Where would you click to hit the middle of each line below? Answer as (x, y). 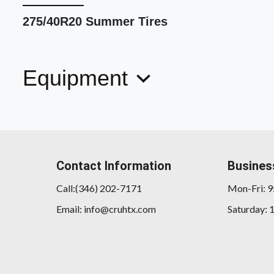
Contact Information (114, 166)
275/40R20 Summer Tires (95, 22)
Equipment (78, 78)
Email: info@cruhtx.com (106, 209)
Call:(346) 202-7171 (99, 188)
